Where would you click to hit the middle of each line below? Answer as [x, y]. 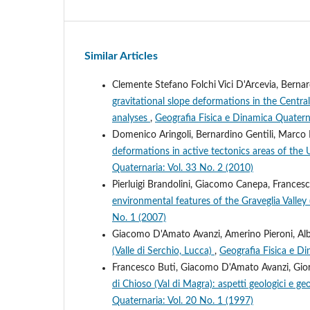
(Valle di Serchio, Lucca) [163, 251]
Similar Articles [121, 56]
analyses [131, 118]
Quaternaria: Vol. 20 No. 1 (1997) [183, 301]
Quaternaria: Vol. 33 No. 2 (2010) [183, 168]
